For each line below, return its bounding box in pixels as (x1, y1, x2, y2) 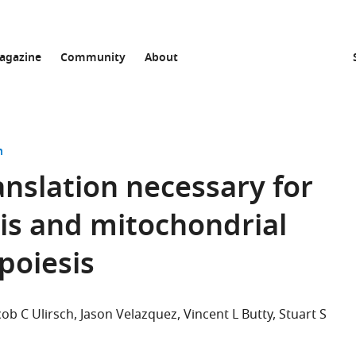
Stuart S (279, 305, 327, 324)
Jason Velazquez (80, 305, 177, 324)
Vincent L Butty (184, 305, 273, 324)
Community (60, 49, 126, 68)
